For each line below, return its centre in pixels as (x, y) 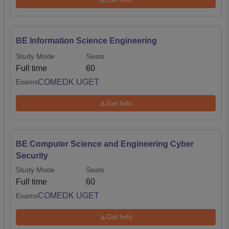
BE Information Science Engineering (86, 40)
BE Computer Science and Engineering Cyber (105, 144)
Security (32, 156)
